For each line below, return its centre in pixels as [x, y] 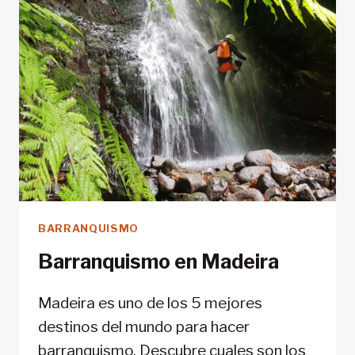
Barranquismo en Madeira [158, 262]
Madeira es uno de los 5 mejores [150, 303]
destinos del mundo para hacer [144, 327]
